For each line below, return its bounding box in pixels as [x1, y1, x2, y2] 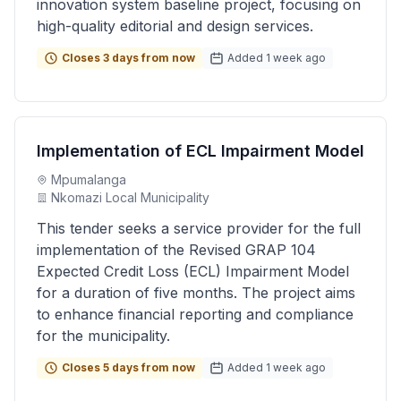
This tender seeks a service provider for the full [37, 219, 361, 237]
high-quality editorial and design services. [37, 17, 313, 35]
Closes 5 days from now [62, 361, 195, 374]
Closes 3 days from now [62, 51, 195, 64]
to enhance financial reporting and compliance [37, 305, 354, 323]
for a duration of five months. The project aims [37, 284, 355, 302]
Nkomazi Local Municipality [51, 190, 209, 205]
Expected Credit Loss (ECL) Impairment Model [37, 262, 349, 280]
